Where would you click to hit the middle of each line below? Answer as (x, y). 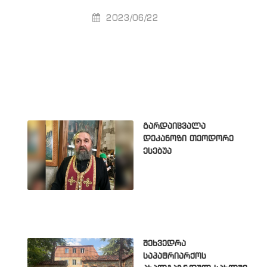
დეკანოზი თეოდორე (188, 139)
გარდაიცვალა (174, 127)
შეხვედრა (164, 243)
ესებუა (157, 152)
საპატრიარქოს (175, 256)
